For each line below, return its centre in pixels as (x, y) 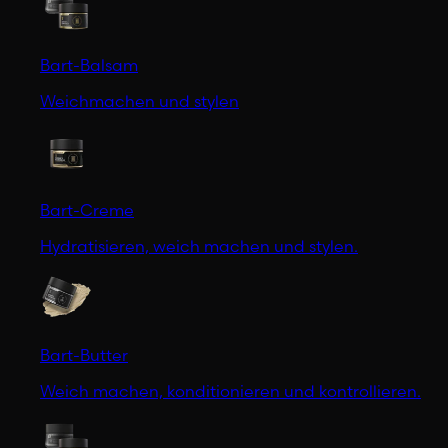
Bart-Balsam (89, 64)
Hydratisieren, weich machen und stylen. (199, 245)
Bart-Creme (87, 209)
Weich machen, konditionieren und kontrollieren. (230, 390)
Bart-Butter (84, 354)
